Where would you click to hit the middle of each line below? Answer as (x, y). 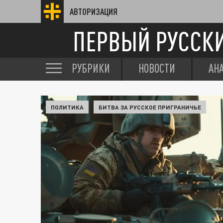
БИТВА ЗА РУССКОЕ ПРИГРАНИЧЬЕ (150, 107)
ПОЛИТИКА (67, 107)
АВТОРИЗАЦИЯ (94, 11)
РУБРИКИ (91, 68)
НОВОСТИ (157, 68)
